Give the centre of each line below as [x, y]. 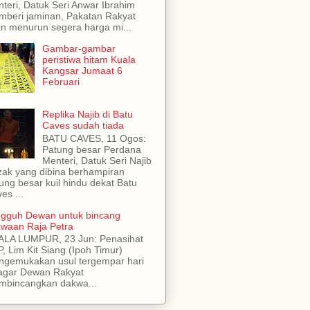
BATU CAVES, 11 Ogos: [94, 138]
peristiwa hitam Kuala [89, 59]
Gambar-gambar [79, 48]
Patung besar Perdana [91, 149]
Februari [61, 81]
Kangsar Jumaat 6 [82, 70]
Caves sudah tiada [83, 125]
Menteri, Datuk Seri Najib [97, 160]
